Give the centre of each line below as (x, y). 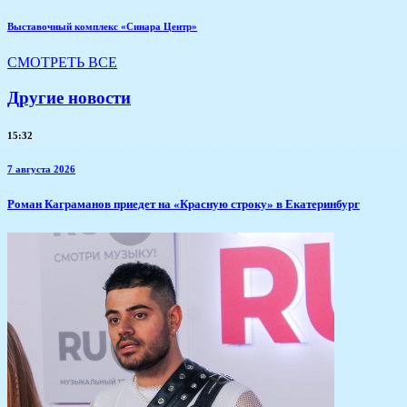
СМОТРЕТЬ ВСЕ (62, 62)
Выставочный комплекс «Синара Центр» (102, 26)
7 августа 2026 (41, 169)
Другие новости (69, 97)
